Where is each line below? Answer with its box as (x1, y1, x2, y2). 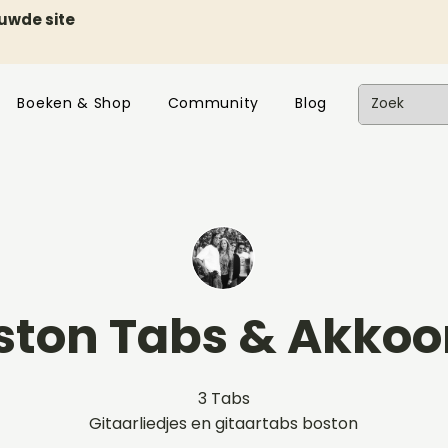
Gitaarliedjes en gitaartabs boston (89, 412, 358, 435)
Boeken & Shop (17, 93, 132, 113)
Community (167, 93, 259, 113)
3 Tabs (197, 387, 250, 410)
